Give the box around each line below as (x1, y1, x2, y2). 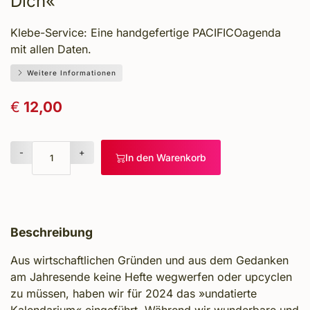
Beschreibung (10, 225, 93, 239)
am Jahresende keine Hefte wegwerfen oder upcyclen (10, 270, 292, 284)
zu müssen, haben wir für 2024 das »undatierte (10, 286, 257, 300)
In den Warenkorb (125, 152, 206, 163)
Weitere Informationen (24, 69, 116, 77)
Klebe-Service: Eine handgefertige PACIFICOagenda (10, 26, 281, 39)
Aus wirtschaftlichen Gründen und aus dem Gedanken (10, 253, 289, 267)
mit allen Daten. (10, 42, 91, 56)
